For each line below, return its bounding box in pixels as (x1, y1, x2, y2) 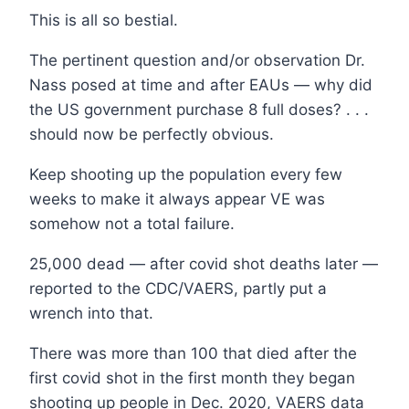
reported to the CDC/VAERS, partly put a (29, 279, 327, 299)
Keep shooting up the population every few (29, 165, 342, 184)
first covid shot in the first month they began (29, 369, 355, 388)
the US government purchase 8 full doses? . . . (29, 100, 369, 120)
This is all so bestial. (29, 11, 178, 30)
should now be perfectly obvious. (29, 125, 274, 144)
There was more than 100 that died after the (29, 344, 357, 363)
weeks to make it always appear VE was (29, 190, 325, 209)
